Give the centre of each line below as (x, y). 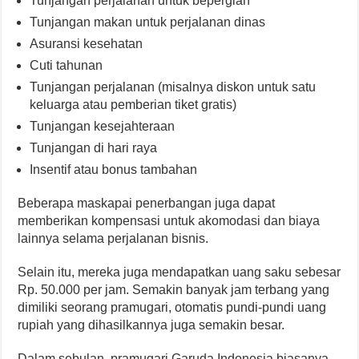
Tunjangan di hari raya (95, 147)
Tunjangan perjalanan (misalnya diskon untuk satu (173, 87)
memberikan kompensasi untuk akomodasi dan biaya (169, 220)
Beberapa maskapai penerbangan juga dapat (147, 203)
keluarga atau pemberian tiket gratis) (133, 104)
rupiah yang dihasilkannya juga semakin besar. (151, 325)
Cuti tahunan (67, 65)
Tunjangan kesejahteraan (103, 126)
